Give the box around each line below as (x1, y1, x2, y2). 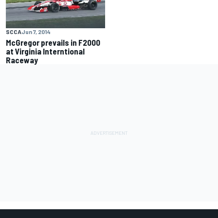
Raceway (6, 55, 38, 65)
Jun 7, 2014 (21, 28, 51, 36)
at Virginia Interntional (6, 46, 85, 56)
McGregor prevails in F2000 (6, 37, 100, 48)
